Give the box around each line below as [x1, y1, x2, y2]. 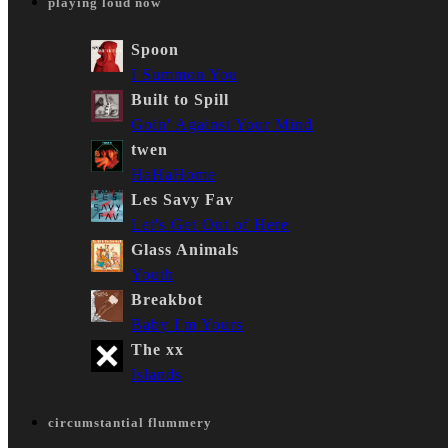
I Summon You [131, 65, 238, 83]
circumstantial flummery [48, 415, 212, 431]
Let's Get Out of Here [131, 215, 289, 233]
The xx [131, 340, 184, 358]
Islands [131, 365, 182, 383]
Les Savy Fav [131, 190, 234, 208]
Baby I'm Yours [131, 315, 243, 333]
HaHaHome [131, 165, 216, 183]
